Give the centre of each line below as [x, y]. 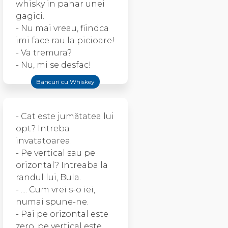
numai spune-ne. [52, 202]
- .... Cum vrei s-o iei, [55, 190]
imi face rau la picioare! [65, 40]
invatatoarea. [44, 141]
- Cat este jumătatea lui [65, 116]
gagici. [30, 16]
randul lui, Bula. [48, 177]
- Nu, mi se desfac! [53, 65]
